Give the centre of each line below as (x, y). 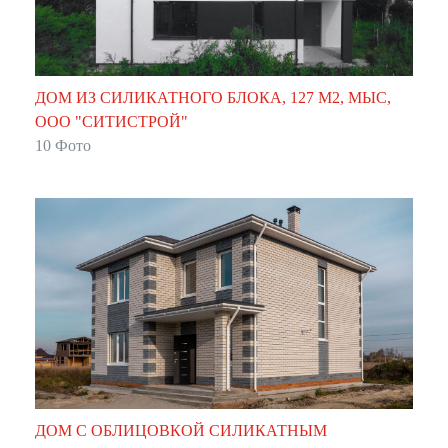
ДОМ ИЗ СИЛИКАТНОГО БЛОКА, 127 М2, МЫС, (213, 98)
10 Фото (63, 146)
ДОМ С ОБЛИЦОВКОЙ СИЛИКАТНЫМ (181, 431)
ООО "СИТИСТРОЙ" (111, 122)
